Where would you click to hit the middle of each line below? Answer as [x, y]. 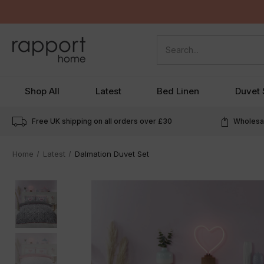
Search [171, 42]
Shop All [42, 91]
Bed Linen [178, 91]
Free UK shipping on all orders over [95, 121]
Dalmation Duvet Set [112, 154]
